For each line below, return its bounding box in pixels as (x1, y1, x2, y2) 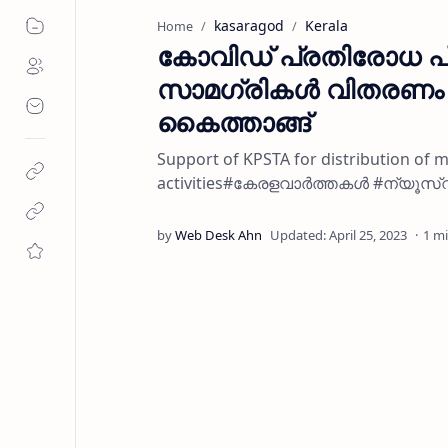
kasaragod (214, 16, 284, 35)
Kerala (305, 16, 348, 35)
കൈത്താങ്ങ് (157, 104, 310, 140)
